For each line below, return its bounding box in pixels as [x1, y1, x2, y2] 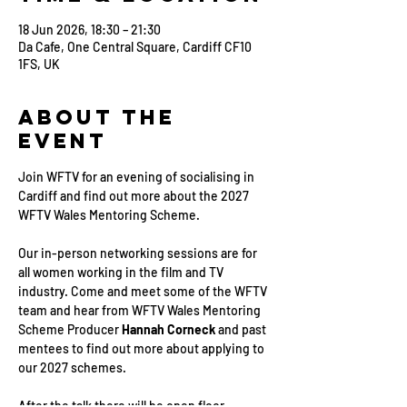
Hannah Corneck [122, 322, 218, 337]
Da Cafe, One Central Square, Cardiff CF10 [18, 39, 252, 55]
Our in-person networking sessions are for [18, 245, 260, 261]
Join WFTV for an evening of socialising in [18, 169, 257, 184]
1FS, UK [18, 56, 60, 72]
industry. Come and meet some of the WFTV [18, 283, 270, 299]
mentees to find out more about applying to [18, 341, 267, 356]
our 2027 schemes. [18, 360, 126, 375]
